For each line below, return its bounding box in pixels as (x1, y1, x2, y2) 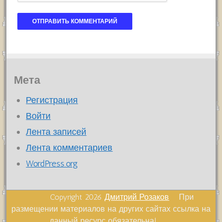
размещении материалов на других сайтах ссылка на (11, 204, 211, 214)
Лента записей (26, 126, 87, 138)
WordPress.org (26, 158, 78, 169)
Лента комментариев (26, 142, 113, 154)
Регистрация (26, 95, 78, 106)
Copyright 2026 (28, 192, 105, 202)
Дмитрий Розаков (105, 192, 169, 202)
